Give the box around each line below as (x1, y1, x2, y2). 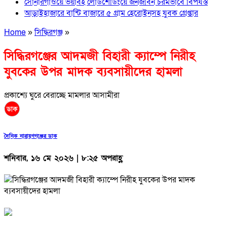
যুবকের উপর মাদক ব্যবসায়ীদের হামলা (4, 63, 182, 80)
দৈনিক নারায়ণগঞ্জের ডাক (4, 132, 57, 140)
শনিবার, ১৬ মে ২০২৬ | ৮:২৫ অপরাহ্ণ (4, 152, 123, 164)
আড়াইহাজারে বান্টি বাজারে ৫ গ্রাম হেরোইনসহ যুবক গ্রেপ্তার (24, 7, 198, 19)
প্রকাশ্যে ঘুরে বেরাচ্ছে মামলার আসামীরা (4, 89, 120, 101)
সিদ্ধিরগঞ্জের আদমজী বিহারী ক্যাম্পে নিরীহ (4, 48, 195, 64)
